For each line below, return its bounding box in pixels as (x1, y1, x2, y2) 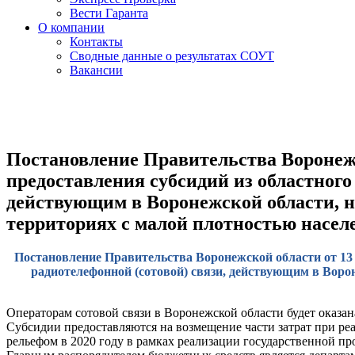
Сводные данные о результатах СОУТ (70, 49, 274, 63)
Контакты (70, 35, 123, 48)
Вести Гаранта (70, 6, 148, 20)
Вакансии (70, 63, 123, 77)
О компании (38, 21, 105, 34)
